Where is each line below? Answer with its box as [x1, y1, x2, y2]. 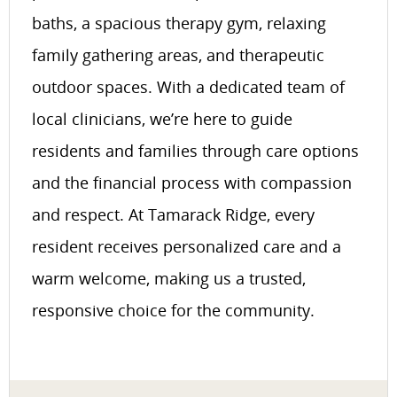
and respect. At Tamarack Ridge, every [32, 204, 315, 225]
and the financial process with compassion [32, 172, 352, 193]
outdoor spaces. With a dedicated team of [32, 76, 345, 97]
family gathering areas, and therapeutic [32, 44, 324, 66]
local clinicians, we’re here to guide [32, 108, 292, 129]
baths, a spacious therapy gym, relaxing [32, 12, 326, 34]
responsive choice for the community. [32, 300, 315, 321]
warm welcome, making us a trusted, [32, 268, 306, 289]
